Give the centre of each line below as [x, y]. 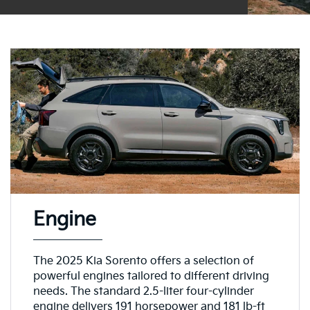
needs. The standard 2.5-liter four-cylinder [143, 291]
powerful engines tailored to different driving [151, 276]
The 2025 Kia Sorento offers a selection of [143, 261]
